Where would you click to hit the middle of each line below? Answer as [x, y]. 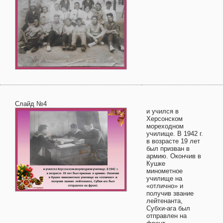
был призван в [168, 149]
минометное [165, 171]
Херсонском [165, 119]
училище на [164, 178]
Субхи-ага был [168, 208]
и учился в [163, 111]
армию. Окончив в [174, 156]
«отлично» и [165, 186]
